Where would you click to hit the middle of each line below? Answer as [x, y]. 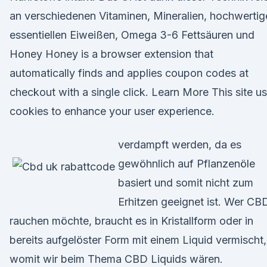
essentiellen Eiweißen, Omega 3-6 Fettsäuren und [132, 35]
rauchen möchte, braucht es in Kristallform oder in [131, 221]
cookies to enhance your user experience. [112, 111]
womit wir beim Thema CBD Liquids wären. [116, 259]
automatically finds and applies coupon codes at [129, 73]
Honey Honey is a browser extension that [111, 54]
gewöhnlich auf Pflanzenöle [187, 164]
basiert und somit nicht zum [186, 183]
